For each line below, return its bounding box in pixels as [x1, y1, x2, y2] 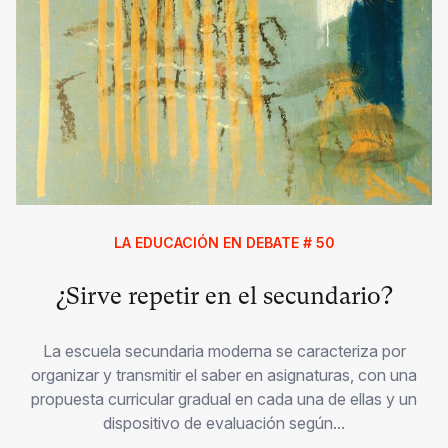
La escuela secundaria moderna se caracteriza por [42, 340, 406, 361]
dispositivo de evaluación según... [103, 412, 345, 433]
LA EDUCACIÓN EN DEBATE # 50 [113, 233, 335, 251]
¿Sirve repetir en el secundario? [55, 281, 393, 310]
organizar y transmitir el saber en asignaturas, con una [31, 364, 417, 385]
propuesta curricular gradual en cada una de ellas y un [31, 388, 417, 409]
